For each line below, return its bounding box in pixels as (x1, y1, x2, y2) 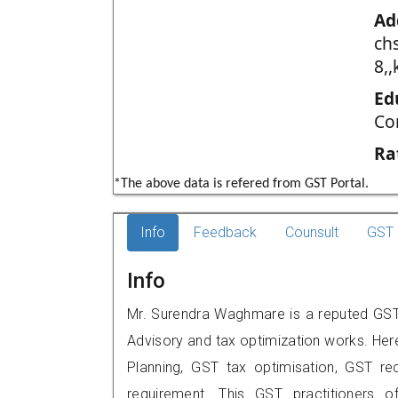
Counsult (285, 224, 338, 241)
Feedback (194, 224, 257, 241)
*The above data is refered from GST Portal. (114, 177, 369, 191)
